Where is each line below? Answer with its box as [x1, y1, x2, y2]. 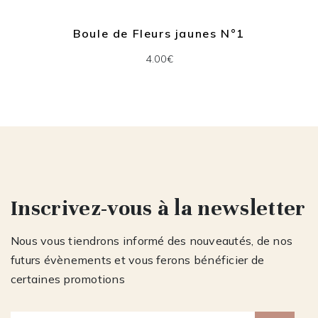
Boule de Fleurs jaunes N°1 [73, 26, 245, 40]
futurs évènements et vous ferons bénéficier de [11, 253, 265, 268]
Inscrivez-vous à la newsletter [11, 195, 306, 222]
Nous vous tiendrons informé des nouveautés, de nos [11, 234, 292, 248]
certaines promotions [11, 272, 125, 287]
